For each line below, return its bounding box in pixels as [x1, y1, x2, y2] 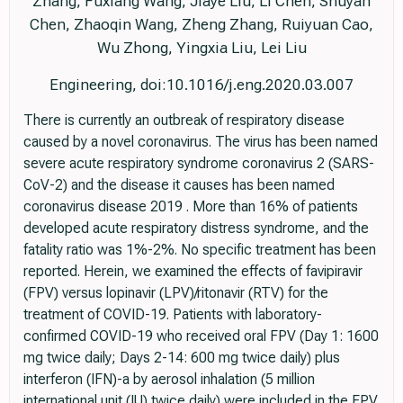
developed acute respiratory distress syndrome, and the [23, 219, 369, 237]
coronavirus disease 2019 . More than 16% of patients [23, 198, 358, 216]
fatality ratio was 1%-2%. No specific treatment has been [23, 241, 376, 259]
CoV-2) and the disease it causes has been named [23, 176, 335, 194]
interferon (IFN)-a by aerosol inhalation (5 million [23, 371, 315, 389]
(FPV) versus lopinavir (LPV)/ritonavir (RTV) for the [23, 284, 328, 302]
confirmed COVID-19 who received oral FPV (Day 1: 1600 [23, 327, 379, 345]
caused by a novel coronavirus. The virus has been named [23, 133, 378, 151]
